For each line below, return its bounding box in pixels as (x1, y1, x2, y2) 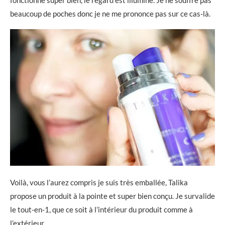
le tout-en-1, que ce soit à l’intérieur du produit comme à (10, 204, 193, 214)
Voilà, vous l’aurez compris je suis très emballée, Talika (10, 177, 188, 187)
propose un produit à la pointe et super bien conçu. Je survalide (10, 191, 215, 200)
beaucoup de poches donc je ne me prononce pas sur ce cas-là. (10, 9, 210, 18)
